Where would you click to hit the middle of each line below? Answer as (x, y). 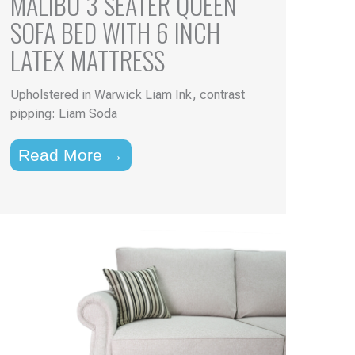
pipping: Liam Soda (63, 113)
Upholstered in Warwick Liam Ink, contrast (127, 94)
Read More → (71, 155)
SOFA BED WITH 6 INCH (115, 32)
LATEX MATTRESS (87, 59)
